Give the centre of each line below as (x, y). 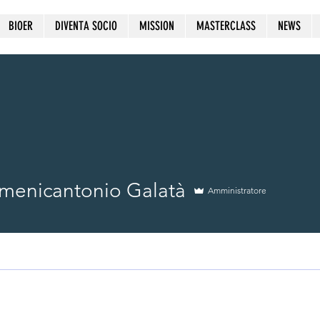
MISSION (156, 26)
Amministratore (237, 190)
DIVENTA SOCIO (86, 26)
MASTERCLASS (226, 26)
